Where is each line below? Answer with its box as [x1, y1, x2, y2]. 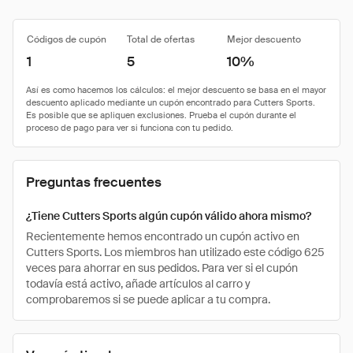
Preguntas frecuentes [26, 173, 162, 191]
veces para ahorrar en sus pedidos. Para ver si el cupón [26, 261, 298, 275]
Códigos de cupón [27, 33, 106, 46]
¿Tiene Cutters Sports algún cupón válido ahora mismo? [26, 209, 311, 223]
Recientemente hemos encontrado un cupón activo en [26, 229, 299, 243]
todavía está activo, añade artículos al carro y [26, 277, 251, 291]
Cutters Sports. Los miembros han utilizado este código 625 [26, 245, 325, 259]
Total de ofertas [127, 33, 195, 46]
